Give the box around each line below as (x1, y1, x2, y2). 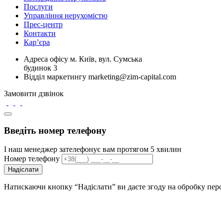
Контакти (24, 29, 56, 37)
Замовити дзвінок (4, 89, 64, 98)
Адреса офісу (24, 55, 68, 63)
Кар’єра (24, 38, 50, 46)
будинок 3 (24, 64, 57, 72)
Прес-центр (24, 20, 63, 29)
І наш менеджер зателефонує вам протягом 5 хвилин (4, 145, 182, 154)
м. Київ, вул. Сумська (70, 55, 142, 63)
